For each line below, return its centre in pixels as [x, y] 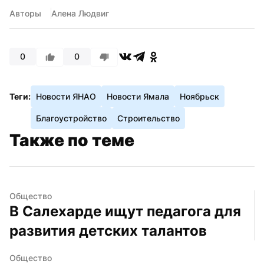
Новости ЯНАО [66, 96]
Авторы [25, 13]
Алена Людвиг [80, 13]
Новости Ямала [138, 96]
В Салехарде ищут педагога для [125, 211]
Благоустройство [71, 118]
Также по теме [72, 140]
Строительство [148, 118]
